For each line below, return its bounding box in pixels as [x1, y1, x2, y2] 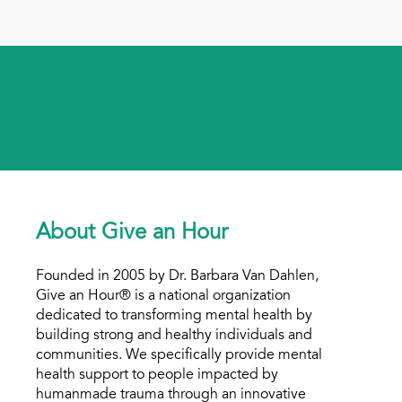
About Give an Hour [36, 223, 229, 245]
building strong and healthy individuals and [36, 328, 313, 343]
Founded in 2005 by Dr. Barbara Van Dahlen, [36, 269, 319, 284]
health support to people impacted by [36, 368, 279, 382]
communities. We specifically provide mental [36, 348, 323, 363]
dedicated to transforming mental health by [36, 309, 313, 323]
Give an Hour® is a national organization [36, 289, 292, 303]
